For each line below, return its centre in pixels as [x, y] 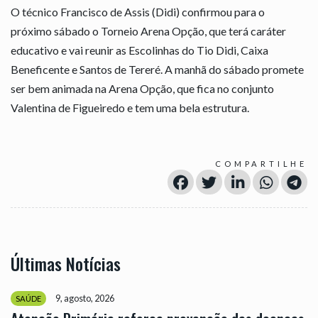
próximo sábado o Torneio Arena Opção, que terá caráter [148, 31]
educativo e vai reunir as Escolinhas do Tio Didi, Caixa [139, 50]
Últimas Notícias [66, 263]
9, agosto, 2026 [85, 298]
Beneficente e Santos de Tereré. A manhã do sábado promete [157, 69]
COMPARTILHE [261, 163]
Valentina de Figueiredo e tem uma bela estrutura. [130, 107]
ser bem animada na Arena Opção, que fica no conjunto [142, 88]
